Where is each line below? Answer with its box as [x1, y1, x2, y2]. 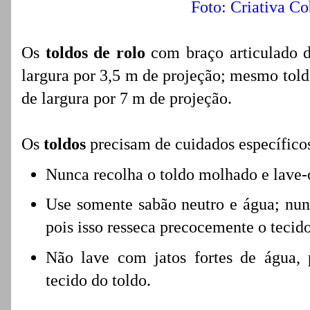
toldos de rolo [39, 44, 145, 62]
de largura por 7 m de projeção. [21, 89, 232, 107]
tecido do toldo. [46, 271, 155, 289]
